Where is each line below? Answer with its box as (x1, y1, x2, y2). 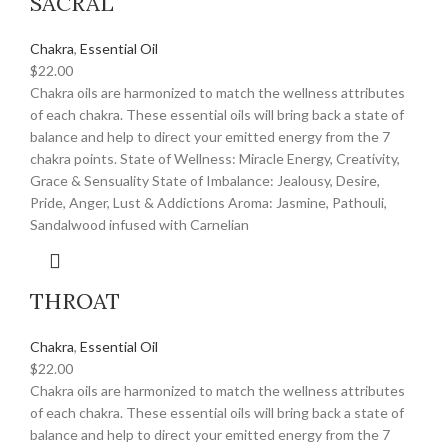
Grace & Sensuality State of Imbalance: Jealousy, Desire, (30, 172, 380, 190)
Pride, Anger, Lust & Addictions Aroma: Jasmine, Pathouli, (30, 194, 387, 212)
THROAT (30, 287, 120, 316)
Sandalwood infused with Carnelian (30, 216, 249, 234)
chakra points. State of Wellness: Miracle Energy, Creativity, (30, 150, 400, 168)
